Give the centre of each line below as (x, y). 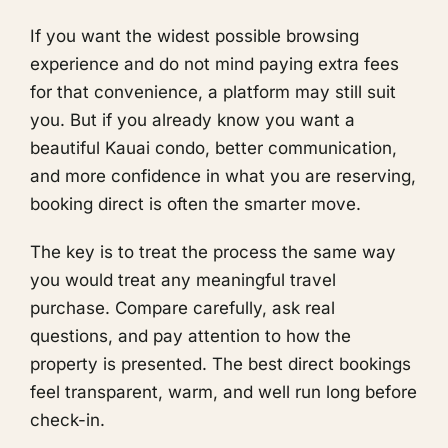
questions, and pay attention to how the (190, 335)
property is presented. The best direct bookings (220, 363)
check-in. (67, 419)
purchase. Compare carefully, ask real (182, 307)
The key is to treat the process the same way (213, 251)
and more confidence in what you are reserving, (223, 175)
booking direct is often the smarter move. (195, 203)
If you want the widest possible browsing (194, 35)
